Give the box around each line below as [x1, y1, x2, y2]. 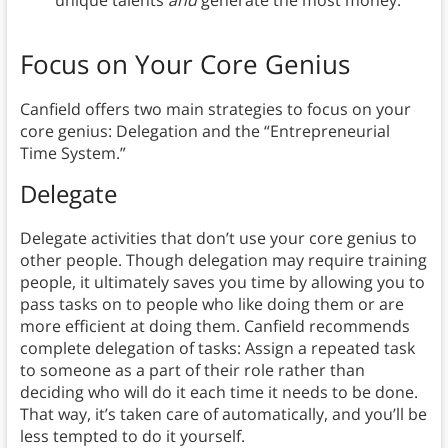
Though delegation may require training [125, 249, 427, 272]
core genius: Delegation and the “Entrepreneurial [19, 120, 390, 143]
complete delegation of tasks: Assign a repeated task [19, 337, 415, 360]
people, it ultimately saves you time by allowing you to [19, 271, 425, 294]
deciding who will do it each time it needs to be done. [19, 381, 418, 404]
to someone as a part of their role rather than [19, 359, 365, 382]
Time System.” [19, 142, 126, 165]
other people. [19, 249, 122, 272]
